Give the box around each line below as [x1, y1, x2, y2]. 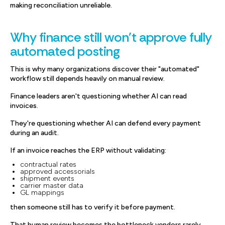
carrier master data [20, 181, 83, 190]
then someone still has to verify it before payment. [10, 203, 175, 211]
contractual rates [20, 160, 76, 169]
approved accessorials [20, 167, 95, 176]
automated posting [10, 43, 120, 60]
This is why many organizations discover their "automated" [10, 65, 199, 73]
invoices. [10, 101, 38, 110]
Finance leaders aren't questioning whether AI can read [10, 92, 187, 100]
